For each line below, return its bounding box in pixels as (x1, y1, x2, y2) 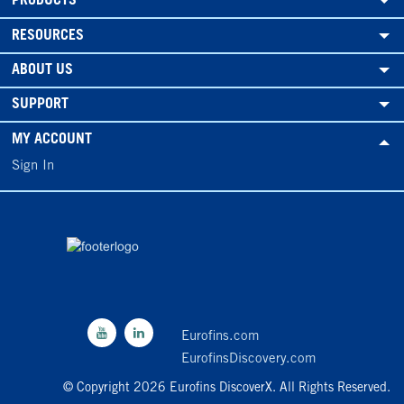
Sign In (12, 159, 54, 173)
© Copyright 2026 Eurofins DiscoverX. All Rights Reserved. (62, 381, 390, 395)
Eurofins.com (181, 329, 261, 344)
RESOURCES (12, 28, 84, 43)
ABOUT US (12, 62, 73, 78)
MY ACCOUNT (12, 132, 92, 147)
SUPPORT (12, 97, 69, 113)
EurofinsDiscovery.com (181, 352, 317, 366)
